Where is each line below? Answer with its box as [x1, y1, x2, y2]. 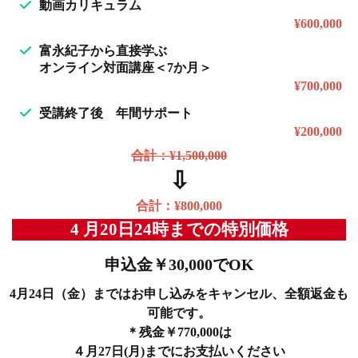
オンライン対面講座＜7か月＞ [39, 60, 212, 74]
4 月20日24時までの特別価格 [70, 219, 288, 239]
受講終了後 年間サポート [39, 105, 193, 120]
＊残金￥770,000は [126, 324, 232, 339]
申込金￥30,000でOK [104, 255, 254, 273]
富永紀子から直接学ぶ [39, 43, 167, 58]
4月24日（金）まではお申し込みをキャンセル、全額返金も [10, 286, 348, 300]
